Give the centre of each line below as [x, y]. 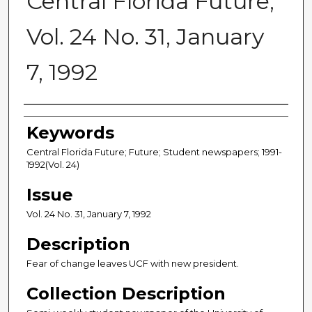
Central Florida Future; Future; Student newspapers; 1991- [154, 152]
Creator [57, 120]
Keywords [70, 133]
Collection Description [126, 294]
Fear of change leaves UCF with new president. [133, 264]
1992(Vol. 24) [53, 165]
